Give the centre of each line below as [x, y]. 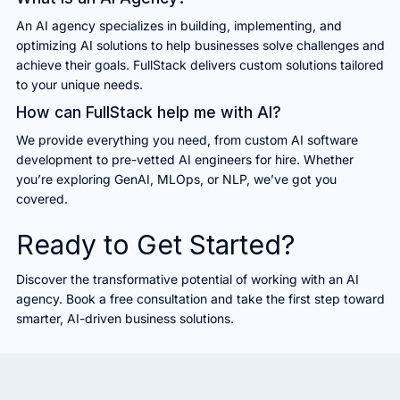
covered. [42, 198]
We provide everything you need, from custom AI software [187, 139]
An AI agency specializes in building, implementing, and [179, 25]
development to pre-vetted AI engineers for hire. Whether [184, 159]
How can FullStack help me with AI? [148, 112]
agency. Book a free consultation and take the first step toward [200, 298]
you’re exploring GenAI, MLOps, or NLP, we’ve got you [176, 179]
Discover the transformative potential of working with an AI [187, 279]
